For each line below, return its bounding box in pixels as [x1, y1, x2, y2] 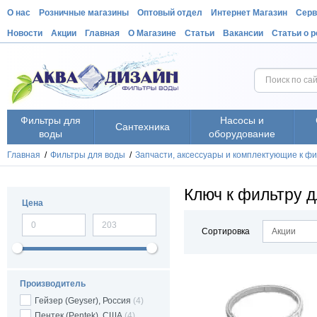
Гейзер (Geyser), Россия [35, 296, 132, 306]
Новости [7, 28, 43, 38]
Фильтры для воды [50, 150, 126, 160]
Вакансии [223, 28, 264, 38]
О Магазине [128, 28, 177, 38]
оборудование [209, 127, 276, 139]
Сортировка [202, 226, 250, 236]
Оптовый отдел [137, 8, 203, 18]
